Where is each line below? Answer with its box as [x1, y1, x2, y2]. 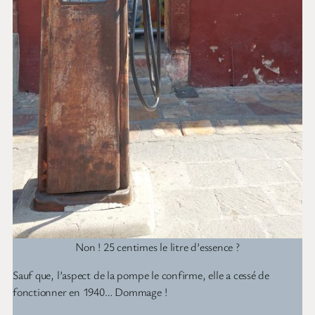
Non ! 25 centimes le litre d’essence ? [75, 239, 240, 255]
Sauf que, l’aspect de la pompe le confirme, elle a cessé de [13, 267, 270, 283]
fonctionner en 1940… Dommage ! [13, 284, 167, 300]
